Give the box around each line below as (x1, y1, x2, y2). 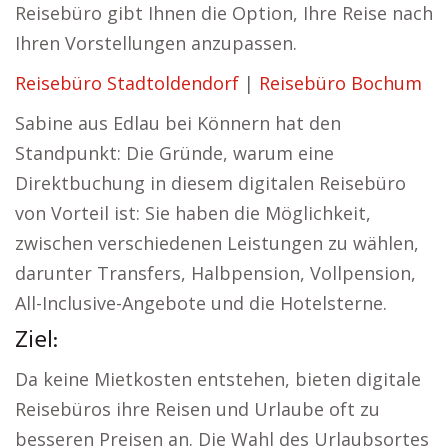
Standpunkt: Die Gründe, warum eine (15, 141, 334, 165)
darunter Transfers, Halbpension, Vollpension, (15, 261, 416, 285)
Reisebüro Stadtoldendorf (15, 71, 239, 95)
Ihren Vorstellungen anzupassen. (15, 31, 297, 55)
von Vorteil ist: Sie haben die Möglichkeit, (15, 201, 371, 225)
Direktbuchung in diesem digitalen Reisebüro (15, 171, 406, 195)
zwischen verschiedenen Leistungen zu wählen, (15, 231, 419, 255)
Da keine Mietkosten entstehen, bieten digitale (15, 367, 421, 391)
